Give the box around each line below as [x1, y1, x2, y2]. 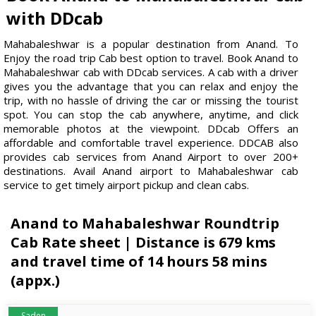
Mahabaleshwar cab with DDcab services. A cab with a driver [4, 64, 298, 79]
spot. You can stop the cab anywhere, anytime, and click [4, 107, 298, 121]
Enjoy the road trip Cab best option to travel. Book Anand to [4, 50, 298, 65]
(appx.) [11, 270, 61, 290]
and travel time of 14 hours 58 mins [11, 251, 268, 271]
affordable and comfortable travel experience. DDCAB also [4, 135, 298, 150]
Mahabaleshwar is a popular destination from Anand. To [4, 36, 298, 51]
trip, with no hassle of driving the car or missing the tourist [4, 92, 298, 107]
